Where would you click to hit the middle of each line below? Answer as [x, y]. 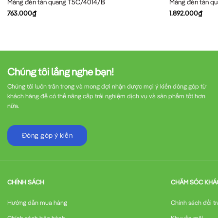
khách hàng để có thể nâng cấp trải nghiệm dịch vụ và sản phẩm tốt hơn [106, 96]
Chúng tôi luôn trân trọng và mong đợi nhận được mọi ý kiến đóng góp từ [107, 86]
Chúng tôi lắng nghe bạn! [61, 71]
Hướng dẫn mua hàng [37, 202]
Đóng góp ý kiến [47, 136]
